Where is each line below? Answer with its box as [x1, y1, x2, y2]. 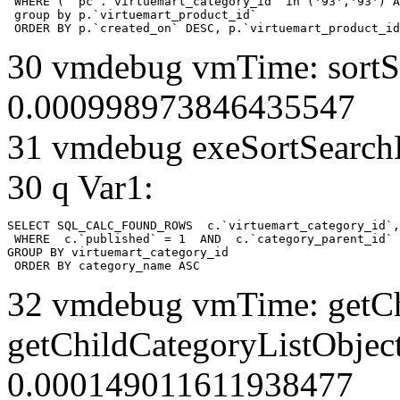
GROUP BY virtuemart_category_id [7, 245, 229, 259]
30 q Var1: [7, 167, 154, 206]
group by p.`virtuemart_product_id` [7, 7, 264, 21]
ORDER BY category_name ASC [7, 258, 200, 272]
